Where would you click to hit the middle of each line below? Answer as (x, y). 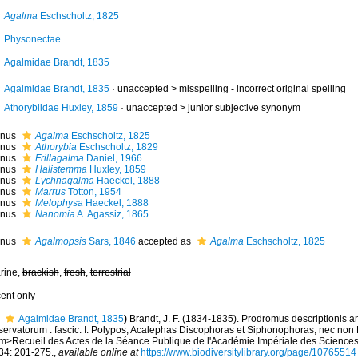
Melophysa (59, 203)
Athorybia (56, 147)
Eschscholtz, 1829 (117, 147)
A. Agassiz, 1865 (111, 214)
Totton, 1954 (93, 192)
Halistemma (61, 169)
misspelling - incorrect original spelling (262, 89)
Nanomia (55, 214)
